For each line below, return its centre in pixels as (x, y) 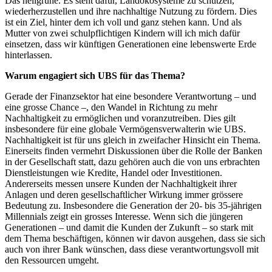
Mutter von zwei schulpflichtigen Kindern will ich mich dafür (122, 33)
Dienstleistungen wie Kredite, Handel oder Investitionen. (114, 173)
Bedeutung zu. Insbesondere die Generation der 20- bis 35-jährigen (133, 206)
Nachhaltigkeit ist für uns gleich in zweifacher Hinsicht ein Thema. (133, 140)
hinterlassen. (29, 55)
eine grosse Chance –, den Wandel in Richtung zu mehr (111, 107)
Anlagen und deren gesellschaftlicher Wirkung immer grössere (124, 195)
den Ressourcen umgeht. (52, 260)
